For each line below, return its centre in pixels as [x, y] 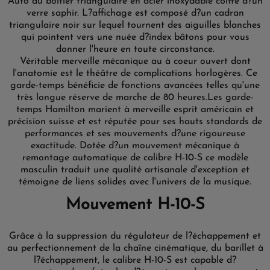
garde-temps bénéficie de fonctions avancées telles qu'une [135, 86]
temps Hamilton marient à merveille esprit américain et [135, 110]
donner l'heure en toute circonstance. [135, 49]
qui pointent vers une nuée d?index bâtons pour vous [135, 37]
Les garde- [230, 98]
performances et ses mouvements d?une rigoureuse [135, 134]
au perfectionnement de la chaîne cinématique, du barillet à [135, 248]
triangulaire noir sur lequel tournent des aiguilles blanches [135, 25]
